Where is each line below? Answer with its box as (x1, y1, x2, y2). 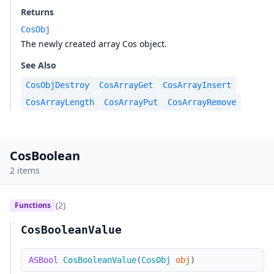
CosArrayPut (104, 97, 158, 107)
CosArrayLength (26, 97, 94, 107)
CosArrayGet (99, 80, 153, 90)
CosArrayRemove (168, 97, 236, 107)
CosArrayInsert (163, 80, 231, 90)
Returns (21, 6, 54, 18)
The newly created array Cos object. (21, 38, 167, 50)
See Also (21, 59, 56, 71)
